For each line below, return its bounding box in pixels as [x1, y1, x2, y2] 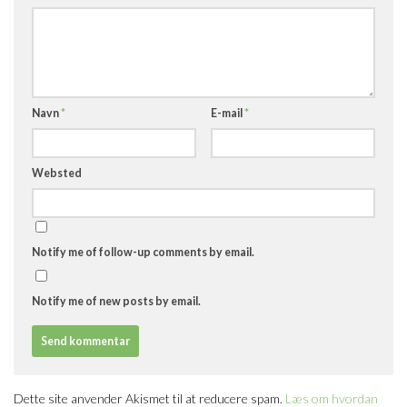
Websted [32, 165, 82, 180]
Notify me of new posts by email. [32, 293, 201, 308]
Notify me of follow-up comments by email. [32, 244, 254, 259]
